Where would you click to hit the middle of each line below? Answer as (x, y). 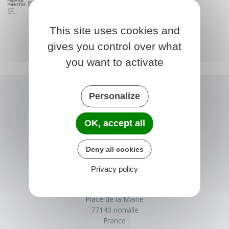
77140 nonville (114, 210)
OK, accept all (114, 123)
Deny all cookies (114, 149)
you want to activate (114, 62)
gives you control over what (114, 46)
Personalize (114, 96)
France (114, 220)
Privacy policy (114, 169)
